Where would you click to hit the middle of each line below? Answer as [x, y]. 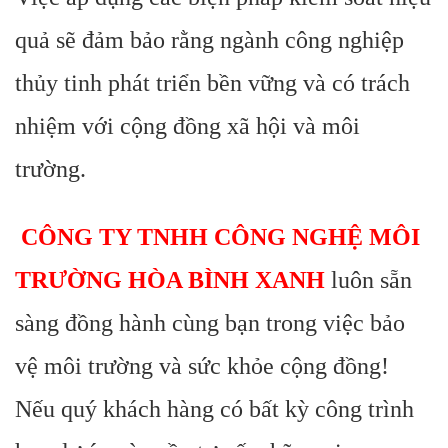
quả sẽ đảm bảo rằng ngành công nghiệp [209, 40]
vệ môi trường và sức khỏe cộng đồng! [202, 366]
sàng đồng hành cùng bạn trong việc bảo [210, 323]
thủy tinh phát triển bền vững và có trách [212, 83]
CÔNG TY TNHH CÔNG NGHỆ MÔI [220, 237]
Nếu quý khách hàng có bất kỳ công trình [214, 409]
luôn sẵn [371, 280]
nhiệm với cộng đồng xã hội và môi [187, 126]
